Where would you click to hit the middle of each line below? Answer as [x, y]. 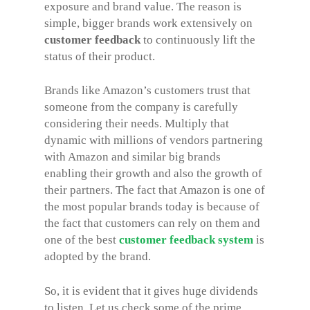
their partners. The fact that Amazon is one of [155, 190]
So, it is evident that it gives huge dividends [151, 291]
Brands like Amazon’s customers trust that [147, 90]
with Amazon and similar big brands [133, 157]
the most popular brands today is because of [152, 207]
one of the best [82, 240]
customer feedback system [186, 240]
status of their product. [100, 56]
